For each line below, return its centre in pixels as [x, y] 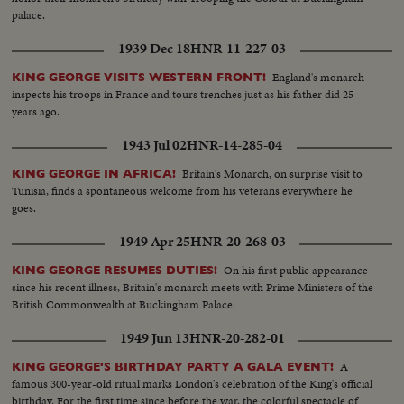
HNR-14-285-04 [234, 145]
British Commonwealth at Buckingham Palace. [124, 304]
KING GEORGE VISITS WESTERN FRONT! [139, 77]
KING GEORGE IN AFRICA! [94, 173]
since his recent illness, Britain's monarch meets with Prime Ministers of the [193, 287]
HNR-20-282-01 [237, 338]
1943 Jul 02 [154, 145]
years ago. [36, 111]
